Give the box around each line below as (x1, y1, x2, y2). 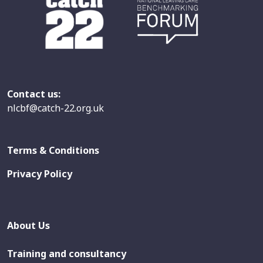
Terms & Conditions (7, 143, 99, 157)
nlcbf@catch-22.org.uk (7, 101, 104, 114)
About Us (7, 218, 50, 232)
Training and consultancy (7, 247, 126, 260)
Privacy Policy (7, 167, 72, 180)
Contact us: (7, 87, 60, 100)
